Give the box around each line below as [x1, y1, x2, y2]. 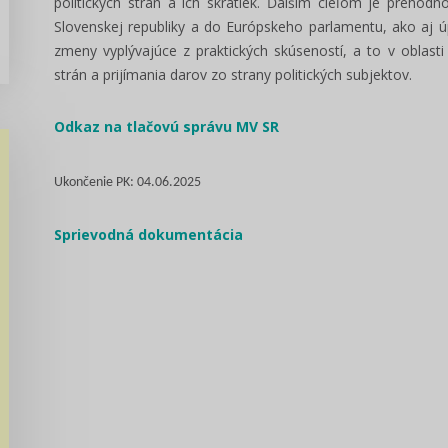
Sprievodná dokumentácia [54, 225, 243, 244]
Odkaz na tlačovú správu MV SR [54, 117, 279, 136]
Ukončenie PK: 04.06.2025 [54, 175, 201, 190]
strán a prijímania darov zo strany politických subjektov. [54, 65, 412, 84]
